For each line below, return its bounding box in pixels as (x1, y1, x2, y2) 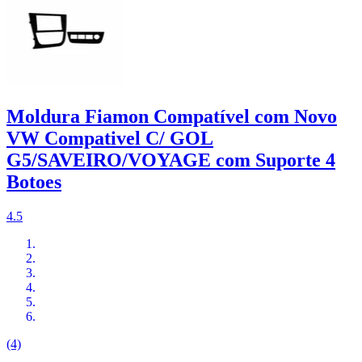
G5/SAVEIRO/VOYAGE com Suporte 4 (6, 149, 335, 171)
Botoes (6, 171, 61, 193)
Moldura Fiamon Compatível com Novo (6, 106, 337, 128)
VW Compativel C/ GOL (6, 128, 213, 149)
